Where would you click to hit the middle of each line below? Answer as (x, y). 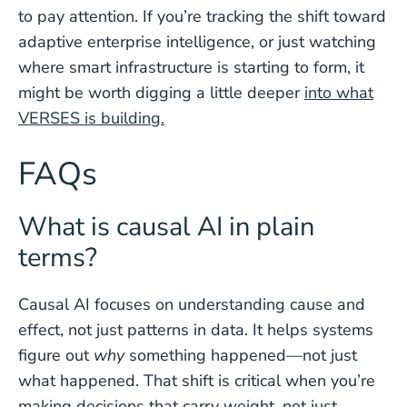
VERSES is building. (91, 118)
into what (339, 93)
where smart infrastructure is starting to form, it (191, 67)
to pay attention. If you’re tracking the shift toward (202, 16)
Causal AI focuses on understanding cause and (192, 304)
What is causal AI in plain (166, 227)
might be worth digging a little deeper (161, 93)
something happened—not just (241, 355)
